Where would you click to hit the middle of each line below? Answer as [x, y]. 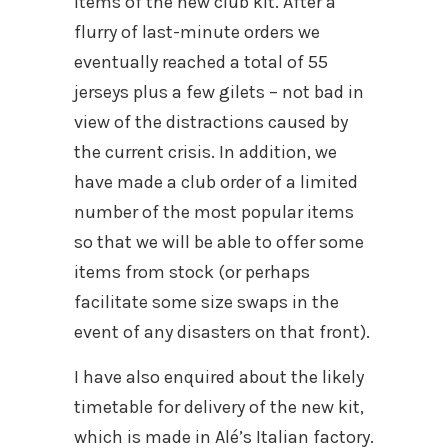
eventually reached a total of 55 [201, 61]
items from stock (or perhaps [192, 271]
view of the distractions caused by [211, 121]
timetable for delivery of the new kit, [219, 406]
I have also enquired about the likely [219, 376]
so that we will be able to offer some [219, 241]
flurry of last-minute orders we [197, 31]
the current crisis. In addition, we [205, 151]
